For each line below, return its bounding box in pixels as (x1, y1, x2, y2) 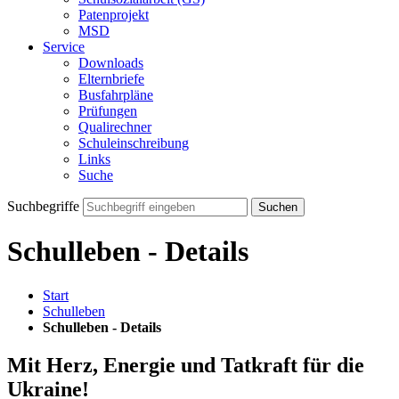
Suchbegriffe (7, 199, 79, 214)
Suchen (258, 200, 297, 214)
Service (43, 39, 85, 54)
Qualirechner (78, 119, 151, 134)
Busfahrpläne (78, 87, 153, 102)
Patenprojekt (78, 7, 149, 22)
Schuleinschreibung (78, 135, 189, 151)
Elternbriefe (78, 71, 144, 86)
